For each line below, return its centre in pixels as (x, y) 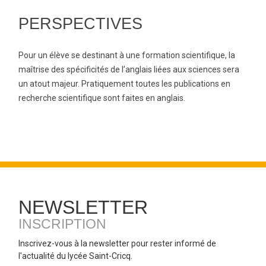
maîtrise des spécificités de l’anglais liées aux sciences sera (129, 69)
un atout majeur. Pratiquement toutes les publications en (124, 84)
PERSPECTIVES (80, 24)
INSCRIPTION (62, 224)
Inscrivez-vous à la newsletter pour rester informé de (117, 243)
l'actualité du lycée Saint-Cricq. (75, 256)
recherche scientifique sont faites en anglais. (102, 98)
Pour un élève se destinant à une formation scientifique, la (127, 55)
